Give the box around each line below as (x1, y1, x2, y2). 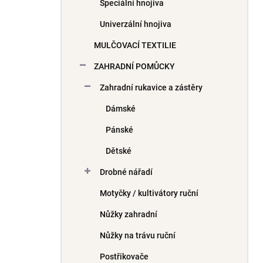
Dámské (106, 104, 136, 113)
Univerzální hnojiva (100, 19, 171, 29)
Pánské (106, 125, 133, 134)
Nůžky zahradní (100, 210, 157, 219)
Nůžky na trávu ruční (100, 231, 176, 240)
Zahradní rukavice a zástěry (100, 83, 203, 92)
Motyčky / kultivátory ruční (100, 188, 198, 198)
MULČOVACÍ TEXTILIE (94, 41, 176, 50)
